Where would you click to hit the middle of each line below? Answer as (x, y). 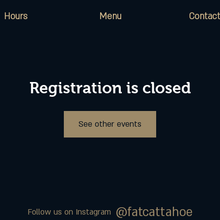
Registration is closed (110, 88)
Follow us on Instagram (69, 212)
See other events (110, 124)
